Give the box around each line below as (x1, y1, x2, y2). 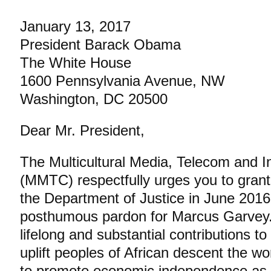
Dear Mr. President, (20, 122, 145, 139)
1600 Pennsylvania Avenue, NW (20, 72, 225, 89)
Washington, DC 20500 (20, 90, 168, 107)
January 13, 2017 (20, 18, 131, 34)
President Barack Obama (20, 36, 181, 53)
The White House (20, 54, 131, 71)
